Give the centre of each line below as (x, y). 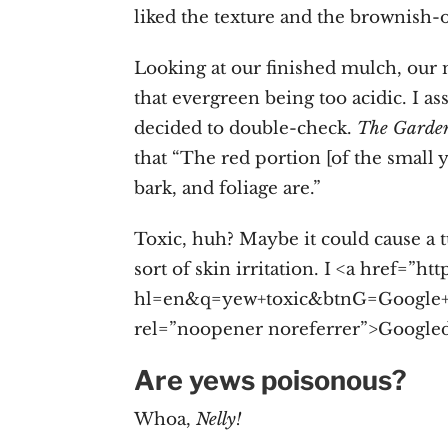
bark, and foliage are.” (228, 188)
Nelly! (219, 420)
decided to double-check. (246, 128)
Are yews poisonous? (271, 381)
